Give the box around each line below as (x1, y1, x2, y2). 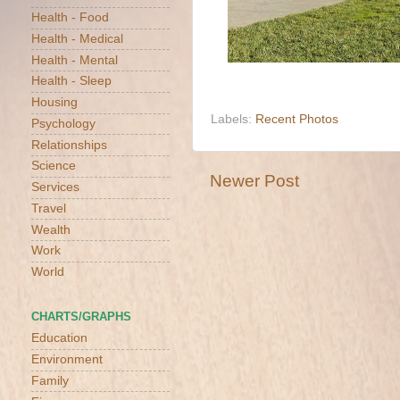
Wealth (31, 222, 71, 237)
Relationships (31, 137, 107, 152)
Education (31, 331, 87, 346)
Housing (31, 96, 78, 110)
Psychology (31, 116, 96, 130)
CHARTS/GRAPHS (31, 309, 131, 323)
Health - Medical (31, 31, 123, 46)
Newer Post (210, 171, 299, 190)
